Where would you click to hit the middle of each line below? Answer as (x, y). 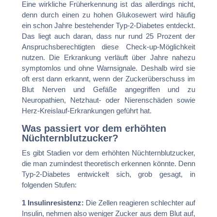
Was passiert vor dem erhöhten (94, 128)
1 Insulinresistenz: (53, 202)
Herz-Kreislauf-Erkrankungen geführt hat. (86, 110)
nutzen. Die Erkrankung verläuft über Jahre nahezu (108, 57)
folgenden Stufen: (49, 185)
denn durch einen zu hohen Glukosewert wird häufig (108, 15)
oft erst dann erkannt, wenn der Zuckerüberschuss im (108, 78)
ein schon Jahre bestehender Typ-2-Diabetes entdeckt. (108, 25)
